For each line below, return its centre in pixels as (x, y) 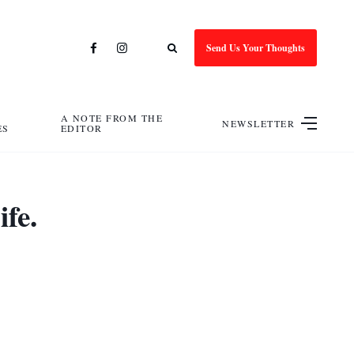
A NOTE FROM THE (112, 118)
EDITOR (81, 128)
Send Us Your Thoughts (256, 47)
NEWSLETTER (259, 123)
